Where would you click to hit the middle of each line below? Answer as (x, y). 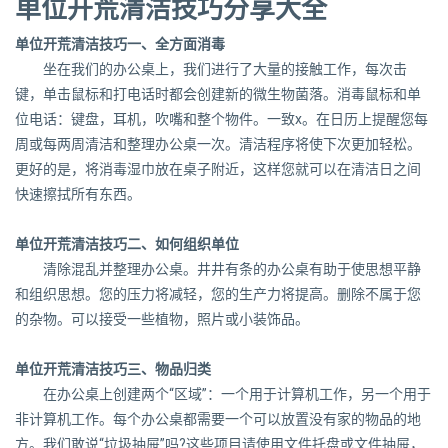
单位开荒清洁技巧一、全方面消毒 (120, 43)
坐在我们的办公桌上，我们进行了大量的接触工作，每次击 (225, 68)
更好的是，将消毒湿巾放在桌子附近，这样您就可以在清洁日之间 (218, 168)
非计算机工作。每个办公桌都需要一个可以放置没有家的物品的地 (218, 418)
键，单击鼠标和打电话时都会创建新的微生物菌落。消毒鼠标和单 (218, 93)
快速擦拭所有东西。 (78, 193)
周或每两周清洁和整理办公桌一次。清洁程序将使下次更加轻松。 (218, 143)
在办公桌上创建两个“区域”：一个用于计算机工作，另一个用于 (237, 393)
